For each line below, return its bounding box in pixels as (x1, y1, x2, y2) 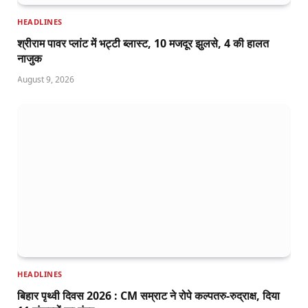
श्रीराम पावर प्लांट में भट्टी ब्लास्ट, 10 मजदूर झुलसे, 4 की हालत (17, 35, 269, 51)
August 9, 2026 (17, 73, 74, 85)
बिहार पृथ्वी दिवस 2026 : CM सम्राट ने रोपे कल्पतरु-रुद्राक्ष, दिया (17, 288, 280, 304)
